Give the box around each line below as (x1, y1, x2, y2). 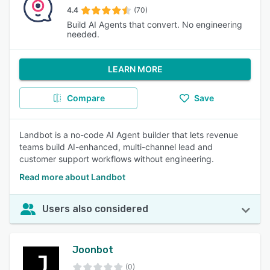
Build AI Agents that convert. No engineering (66, 19, 242, 30)
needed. (66, 29, 99, 39)
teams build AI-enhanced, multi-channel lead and (19, 142, 213, 152)
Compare (66, 93, 105, 103)
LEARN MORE (107, 64, 163, 74)
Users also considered (42, 203, 148, 215)
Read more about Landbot (19, 172, 125, 182)
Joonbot (72, 244, 113, 256)
